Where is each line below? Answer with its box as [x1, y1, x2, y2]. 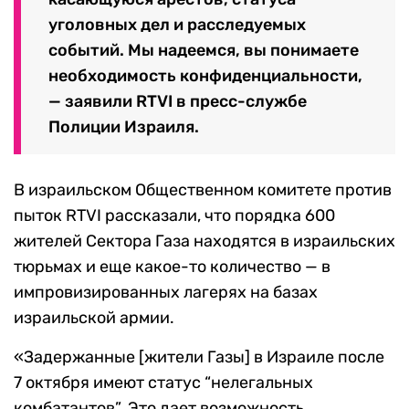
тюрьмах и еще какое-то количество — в [14, 257, 330, 278]
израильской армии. [14, 308, 174, 329]
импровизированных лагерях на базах [14, 282, 318, 303]
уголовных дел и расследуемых [48, 15, 306, 36]
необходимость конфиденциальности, [48, 66, 362, 87]
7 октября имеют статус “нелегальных [14, 372, 313, 393]
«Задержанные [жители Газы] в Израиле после [14, 347, 384, 368]
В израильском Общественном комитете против [14, 180, 392, 201]
